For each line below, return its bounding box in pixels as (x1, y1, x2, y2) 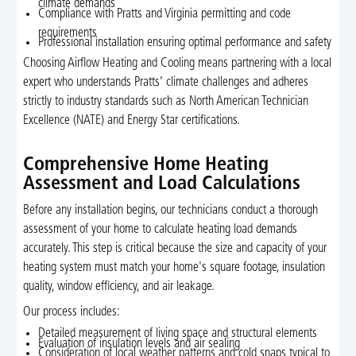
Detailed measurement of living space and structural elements (38, 327, 318, 341)
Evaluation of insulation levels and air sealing (38, 337, 241, 350)
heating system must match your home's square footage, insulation (22, 261, 325, 274)
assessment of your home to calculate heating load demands (22, 222, 297, 236)
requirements (38, 26, 98, 40)
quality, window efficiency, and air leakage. (22, 280, 215, 293)
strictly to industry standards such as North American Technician (22, 95, 308, 109)
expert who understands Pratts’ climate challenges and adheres (22, 76, 308, 90)
